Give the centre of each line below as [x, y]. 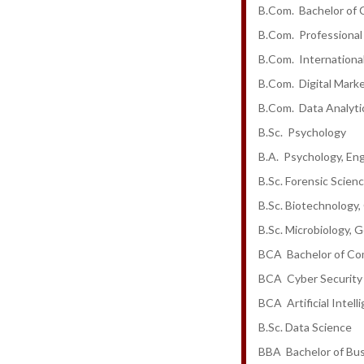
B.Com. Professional [310, 34]
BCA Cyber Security [310, 278]
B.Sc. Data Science [305, 327]
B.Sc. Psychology [302, 132]
